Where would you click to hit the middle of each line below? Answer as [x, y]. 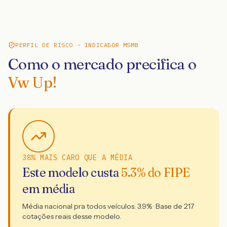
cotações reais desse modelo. [72, 216]
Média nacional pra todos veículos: [80, 206]
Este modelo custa [72, 173]
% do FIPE [163, 173]
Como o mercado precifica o [102, 64]
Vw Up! [33, 82]
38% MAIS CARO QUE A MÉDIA [78, 158]
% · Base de [165, 206]
